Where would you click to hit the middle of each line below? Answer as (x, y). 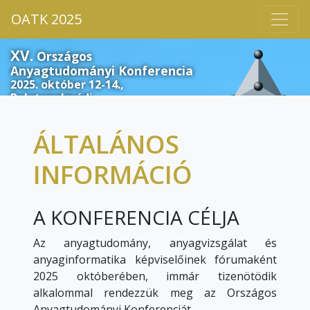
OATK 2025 (46, 19)
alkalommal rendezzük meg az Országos (155, 293)
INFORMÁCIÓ (113, 175)
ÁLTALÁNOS (106, 144)
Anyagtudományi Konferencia (102, 70)
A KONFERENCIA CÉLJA (136, 218)
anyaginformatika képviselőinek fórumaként (155, 260)
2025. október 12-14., (67, 84)
